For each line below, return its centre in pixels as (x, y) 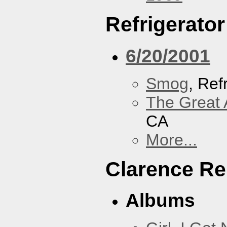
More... (172, 140)
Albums (160, 200)
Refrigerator (165, 25)
